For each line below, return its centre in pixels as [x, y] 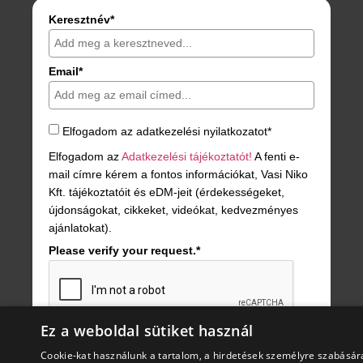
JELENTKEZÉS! [102, 352]
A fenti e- [276, 156]
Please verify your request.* [124, 250]
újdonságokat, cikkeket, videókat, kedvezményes [173, 209]
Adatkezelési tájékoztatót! [187, 156]
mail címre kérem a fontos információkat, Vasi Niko [178, 174]
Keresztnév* [81, 19]
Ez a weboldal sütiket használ [147, 331]
